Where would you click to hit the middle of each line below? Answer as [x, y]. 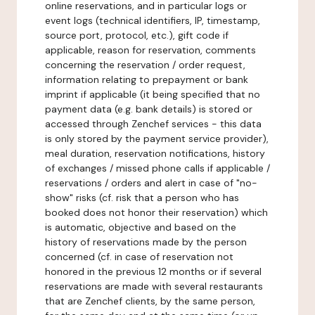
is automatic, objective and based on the [141, 227]
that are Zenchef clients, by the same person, [150, 301]
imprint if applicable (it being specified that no [153, 94]
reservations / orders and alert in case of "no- [151, 183]
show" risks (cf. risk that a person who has [142, 198]
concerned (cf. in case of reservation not [139, 257]
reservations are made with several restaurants [154, 286]
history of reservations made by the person [146, 242]
